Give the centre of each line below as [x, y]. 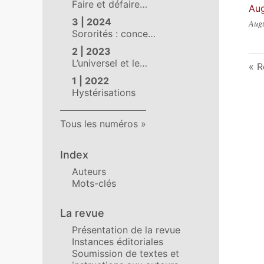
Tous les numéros [99, 124]
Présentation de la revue [126, 230]
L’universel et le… [110, 63]
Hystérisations [104, 93]
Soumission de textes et [126, 253]
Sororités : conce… [114, 34]
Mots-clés [94, 183]
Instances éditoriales [118, 242]
